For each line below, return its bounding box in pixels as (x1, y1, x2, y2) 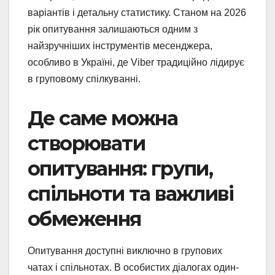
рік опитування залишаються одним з (28, 23, 198, 34)
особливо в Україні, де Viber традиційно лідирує (28, 56, 244, 68)
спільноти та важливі (28, 181, 233, 206)
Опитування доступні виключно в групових (28, 245, 222, 256)
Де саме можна (28, 106, 178, 130)
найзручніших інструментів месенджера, (28, 40, 212, 51)
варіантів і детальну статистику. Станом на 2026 (28, 7, 246, 18)
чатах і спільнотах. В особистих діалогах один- (28, 261, 239, 273)
